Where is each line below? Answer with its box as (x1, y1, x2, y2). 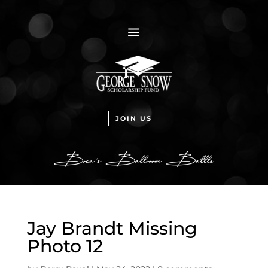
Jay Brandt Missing (26, 217, 197, 239)
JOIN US (115, 114, 153, 123)
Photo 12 (26, 234, 103, 257)
